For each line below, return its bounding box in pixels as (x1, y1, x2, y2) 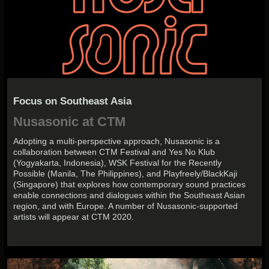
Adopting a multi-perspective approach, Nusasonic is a (13, 136, 220, 146)
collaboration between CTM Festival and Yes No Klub (13, 147, 216, 157)
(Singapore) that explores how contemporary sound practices (13, 179, 246, 189)
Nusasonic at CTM (13, 113, 126, 129)
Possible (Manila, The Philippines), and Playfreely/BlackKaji (13, 168, 238, 178)
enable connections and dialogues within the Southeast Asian (13, 190, 246, 200)
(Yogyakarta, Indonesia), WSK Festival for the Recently (13, 157, 222, 168)
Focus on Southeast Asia (13, 95, 132, 107)
